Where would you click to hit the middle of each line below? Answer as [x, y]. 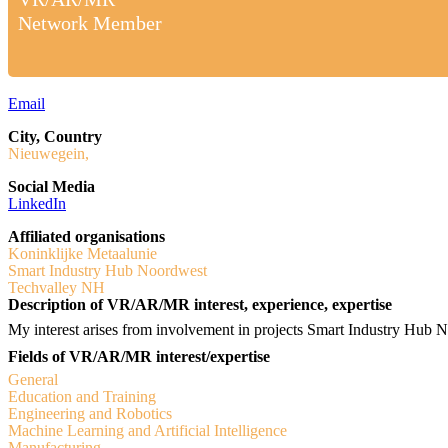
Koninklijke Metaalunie [82, 253]
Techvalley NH [56, 287]
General [33, 379]
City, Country [55, 136]
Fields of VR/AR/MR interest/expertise [139, 356]
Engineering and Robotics [90, 413]
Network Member [90, 22]
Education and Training [82, 396]
